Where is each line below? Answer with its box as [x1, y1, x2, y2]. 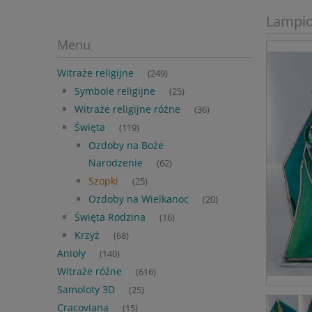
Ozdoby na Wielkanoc [88, 192, 189, 206]
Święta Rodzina [75, 210, 146, 224]
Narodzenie [88, 156, 143, 170]
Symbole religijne [75, 84, 155, 98]
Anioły [57, 247, 86, 260]
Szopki [88, 174, 118, 188]
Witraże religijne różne [75, 102, 180, 116]
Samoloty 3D [57, 283, 115, 297]
